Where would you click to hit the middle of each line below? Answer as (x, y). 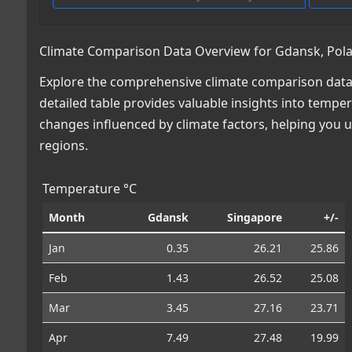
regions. (64, 145)
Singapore (255, 217)
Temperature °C (90, 188)
